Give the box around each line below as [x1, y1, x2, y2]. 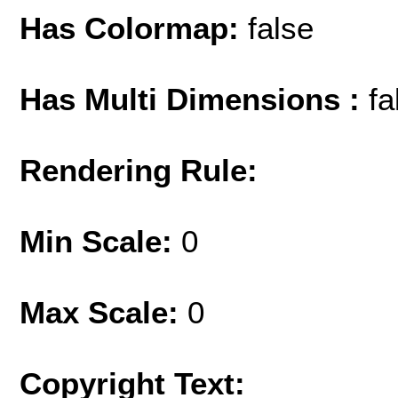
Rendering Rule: [20, 153, 258, 188]
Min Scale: [20, 224, 181, 259]
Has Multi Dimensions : [20, 82, 369, 117]
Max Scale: [20, 295, 187, 330]
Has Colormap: [20, 11, 248, 46]
